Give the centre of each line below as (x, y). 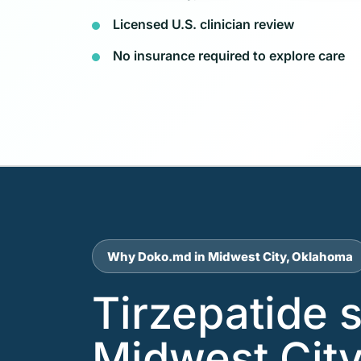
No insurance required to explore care (229, 55)
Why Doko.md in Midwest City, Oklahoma (230, 256)
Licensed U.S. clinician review (203, 24)
